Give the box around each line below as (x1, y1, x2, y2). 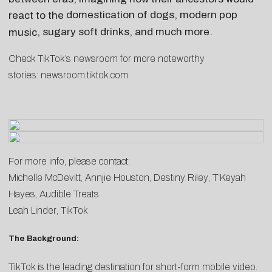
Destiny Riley (154, 172, 208, 183)
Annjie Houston (85, 172, 149, 183)
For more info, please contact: (8, 155, 130, 166)
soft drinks (78, 25, 129, 38)
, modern (174, 8, 219, 21)
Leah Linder (8, 205, 56, 216)
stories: (8, 69, 41, 80)
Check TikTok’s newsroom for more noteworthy (8, 53, 205, 64)
